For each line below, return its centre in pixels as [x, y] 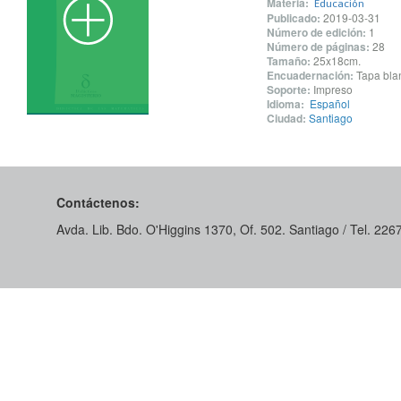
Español [329, 103]
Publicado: [293, 18]
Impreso [333, 89]
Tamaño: [288, 61]
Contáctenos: [98, 202]
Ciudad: [286, 118]
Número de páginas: [318, 47]
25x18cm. [337, 60]
